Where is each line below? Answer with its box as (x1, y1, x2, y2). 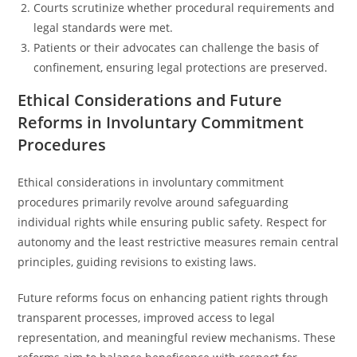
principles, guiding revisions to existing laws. (18, 254, 257, 269)
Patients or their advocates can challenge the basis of (33, 40, 320, 55)
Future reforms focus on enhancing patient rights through (18, 290, 329, 305)
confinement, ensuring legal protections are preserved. (33, 60, 328, 75)
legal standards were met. (33, 20, 174, 35)
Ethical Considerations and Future (18, 89, 283, 111)
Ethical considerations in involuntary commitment (18, 175, 284, 190)
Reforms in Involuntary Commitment (18, 112, 304, 133)
